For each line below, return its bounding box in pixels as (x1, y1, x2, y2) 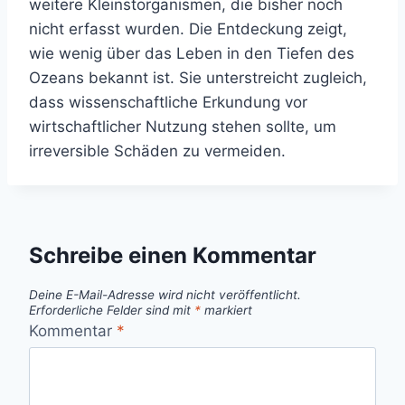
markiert (201, 302, 252, 317)
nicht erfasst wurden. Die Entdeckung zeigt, (29, 20, 347, 38)
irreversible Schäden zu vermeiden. (29, 142, 286, 160)
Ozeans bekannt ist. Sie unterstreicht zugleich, (29, 69, 367, 87)
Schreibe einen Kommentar (29, 241, 316, 268)
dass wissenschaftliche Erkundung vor (29, 93, 307, 111)
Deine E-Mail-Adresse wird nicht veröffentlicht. (29, 287, 301, 302)
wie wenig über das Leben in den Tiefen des (29, 44, 354, 62)
